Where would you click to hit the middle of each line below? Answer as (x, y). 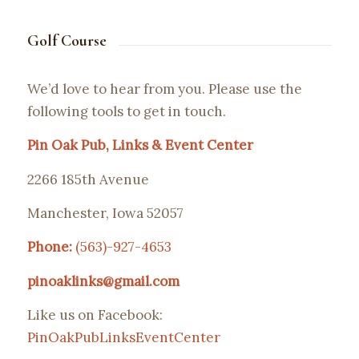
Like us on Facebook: (95, 315)
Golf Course (67, 41)
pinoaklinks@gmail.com (103, 281)
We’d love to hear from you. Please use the (164, 89)
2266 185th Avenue (88, 179)
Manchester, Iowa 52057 (105, 214)
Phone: (49, 247)
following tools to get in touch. (126, 111)
